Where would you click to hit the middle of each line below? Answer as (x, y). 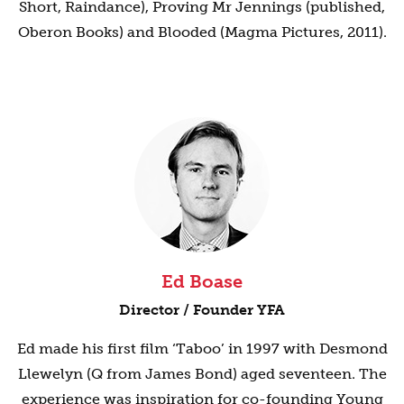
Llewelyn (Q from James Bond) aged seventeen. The (202, 373)
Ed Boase (202, 281)
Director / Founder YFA (202, 309)
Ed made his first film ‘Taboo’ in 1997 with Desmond (202, 348)
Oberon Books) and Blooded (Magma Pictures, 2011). (202, 32)
